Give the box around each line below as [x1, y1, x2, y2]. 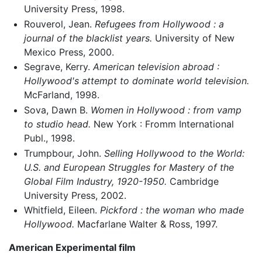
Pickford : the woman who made [99, 204, 244, 216]
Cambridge [166, 175, 219, 187]
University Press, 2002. [23, 189, 126, 201]
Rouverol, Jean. [23, 18, 95, 30]
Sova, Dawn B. [23, 104, 91, 116]
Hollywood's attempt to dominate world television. [23, 75, 249, 87]
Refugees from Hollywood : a [94, 18, 224, 30]
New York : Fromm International [90, 118, 234, 130]
